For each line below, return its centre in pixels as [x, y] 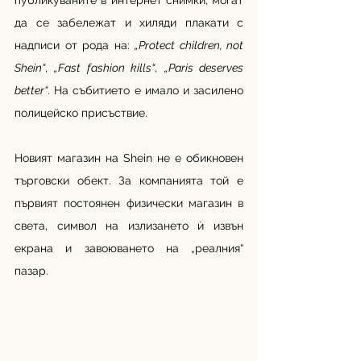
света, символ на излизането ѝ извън [129, 226]
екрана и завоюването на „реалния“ [129, 248]
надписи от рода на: [75, 45]
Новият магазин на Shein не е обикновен [129, 158]
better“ [31, 90]
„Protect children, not [189, 45]
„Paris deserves [204, 68]
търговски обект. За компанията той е [129, 180]
